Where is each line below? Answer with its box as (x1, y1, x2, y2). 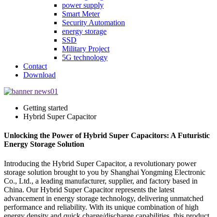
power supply (62, 1, 104, 9)
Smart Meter (62, 10, 100, 18)
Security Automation (62, 18, 125, 27)
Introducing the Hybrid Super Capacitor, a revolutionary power (4, 159, 196, 168)
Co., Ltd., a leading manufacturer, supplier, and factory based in (4, 176, 198, 185)
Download (23, 71, 56, 79)
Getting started (23, 104, 68, 112)
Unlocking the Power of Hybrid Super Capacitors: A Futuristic (4, 131, 210, 140)
